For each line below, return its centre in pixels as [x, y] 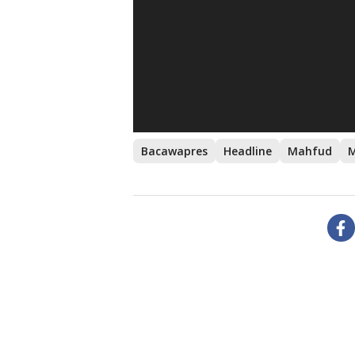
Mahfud [310, 151]
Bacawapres [174, 151]
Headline [248, 151]
